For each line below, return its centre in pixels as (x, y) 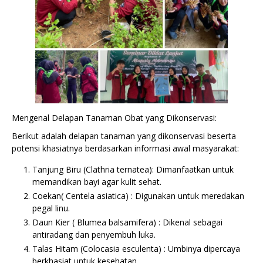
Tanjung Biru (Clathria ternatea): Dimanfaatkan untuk (133, 170)
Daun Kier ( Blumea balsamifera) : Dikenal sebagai (127, 222)
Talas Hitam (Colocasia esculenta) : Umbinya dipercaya (136, 249)
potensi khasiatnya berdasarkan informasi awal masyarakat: (125, 149)
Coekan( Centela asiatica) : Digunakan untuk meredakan (138, 196)
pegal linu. (51, 208)
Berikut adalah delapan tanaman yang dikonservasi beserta (124, 136)
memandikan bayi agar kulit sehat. (97, 182)
